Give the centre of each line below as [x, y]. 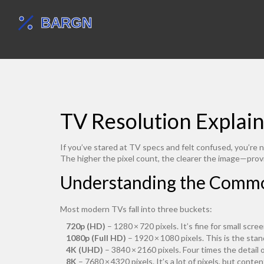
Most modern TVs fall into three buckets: [136, 209]
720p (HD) [86, 226]
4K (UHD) [85, 250]
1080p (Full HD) [96, 238]
